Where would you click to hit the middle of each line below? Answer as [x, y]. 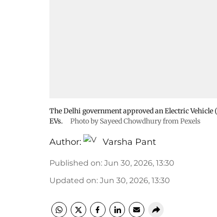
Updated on [73, 180]
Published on [75, 163]
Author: [65, 142]
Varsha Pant [129, 142]
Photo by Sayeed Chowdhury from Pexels [135, 121]
